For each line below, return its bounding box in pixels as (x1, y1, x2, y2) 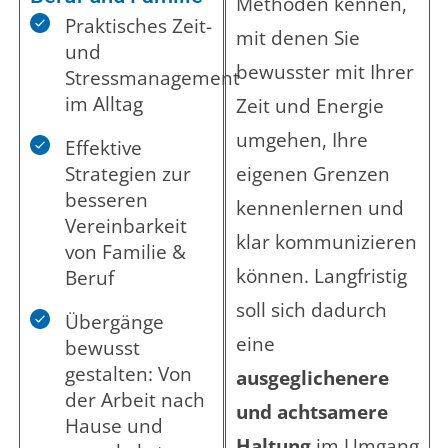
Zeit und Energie (236, 93, 384, 120)
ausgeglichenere (236, 365, 389, 392)
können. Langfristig (236, 263, 407, 290)
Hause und (65, 413, 163, 440)
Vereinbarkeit (65, 213, 187, 240)
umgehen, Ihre (236, 127, 368, 154)
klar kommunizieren (236, 229, 417, 256)
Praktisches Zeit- (65, 13, 212, 40)
